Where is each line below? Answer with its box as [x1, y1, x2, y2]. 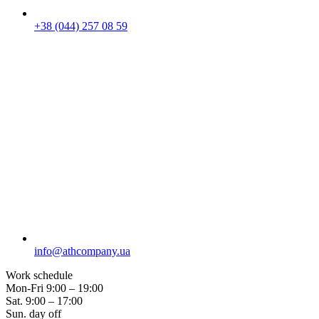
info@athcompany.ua [34, 245, 130, 258]
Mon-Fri [6, 282, 43, 295]
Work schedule [6, 269, 73, 282]
